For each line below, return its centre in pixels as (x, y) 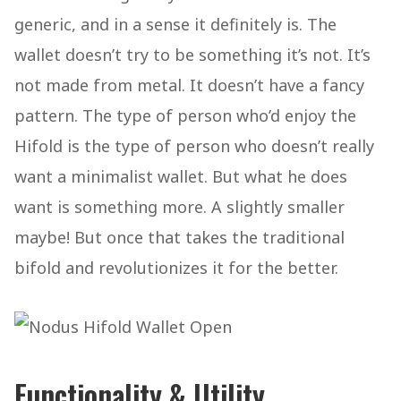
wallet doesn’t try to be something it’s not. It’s (192, 55)
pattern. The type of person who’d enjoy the (185, 115)
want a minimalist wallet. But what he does (181, 176)
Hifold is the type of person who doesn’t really (194, 146)
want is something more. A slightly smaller (179, 207)
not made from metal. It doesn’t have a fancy (189, 85)
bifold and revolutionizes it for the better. (176, 268)
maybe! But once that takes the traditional (179, 237)
